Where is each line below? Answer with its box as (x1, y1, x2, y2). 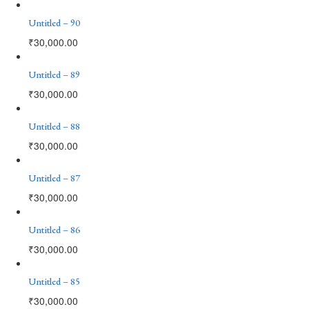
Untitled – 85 (28, 275, 80, 288)
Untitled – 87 (28, 171, 80, 184)
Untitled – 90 (28, 16, 80, 29)
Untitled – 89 (28, 68, 80, 81)
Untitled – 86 (28, 223, 80, 236)
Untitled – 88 (28, 119, 80, 132)
